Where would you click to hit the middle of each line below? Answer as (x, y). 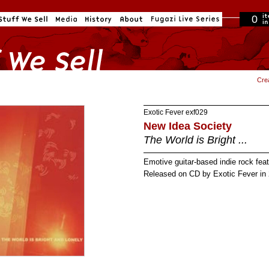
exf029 (196, 112)
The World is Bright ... (195, 140)
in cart (251, 45)
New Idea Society (188, 126)
